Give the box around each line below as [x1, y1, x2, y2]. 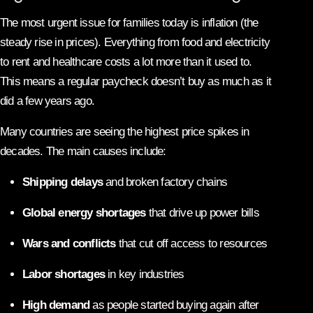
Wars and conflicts [22, 236, 116, 250]
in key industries [105, 267, 184, 281]
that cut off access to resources [115, 236, 268, 250]
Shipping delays [22, 175, 103, 189]
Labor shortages [22, 267, 105, 281]
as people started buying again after [89, 298, 259, 312]
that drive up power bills [145, 205, 259, 219]
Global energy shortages [22, 205, 146, 219]
